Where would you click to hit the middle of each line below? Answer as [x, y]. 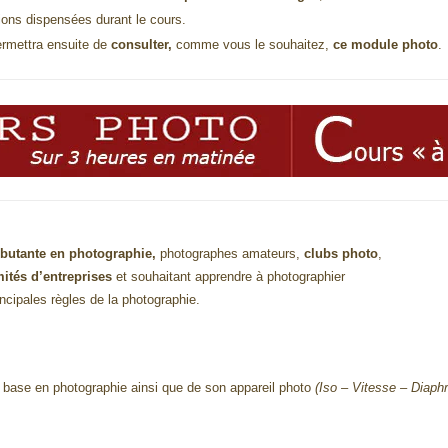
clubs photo [341, 253]
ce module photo [385, 44]
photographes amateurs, [230, 253]
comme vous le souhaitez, [252, 44]
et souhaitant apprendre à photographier [229, 276]
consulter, [141, 44]
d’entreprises [72, 276]
